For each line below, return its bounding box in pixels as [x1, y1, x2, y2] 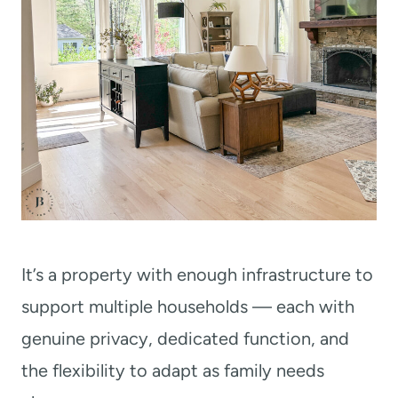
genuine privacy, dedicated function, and [21, 327, 349, 349]
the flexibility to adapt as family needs [21, 359, 324, 381]
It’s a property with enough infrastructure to [21, 263, 373, 285]
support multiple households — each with [21, 295, 354, 317]
